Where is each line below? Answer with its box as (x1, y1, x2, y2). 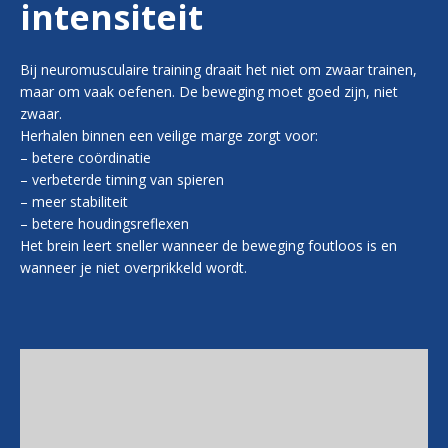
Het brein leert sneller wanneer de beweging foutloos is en (20, 236, 397, 256)
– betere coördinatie (20, 148, 151, 168)
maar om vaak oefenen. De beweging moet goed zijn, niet (20, 82, 398, 102)
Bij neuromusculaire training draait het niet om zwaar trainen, (20, 60, 417, 80)
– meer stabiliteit (20, 192, 128, 212)
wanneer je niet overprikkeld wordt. (20, 258, 247, 278)
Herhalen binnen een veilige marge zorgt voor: (20, 126, 318, 146)
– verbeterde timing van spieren (20, 170, 224, 190)
